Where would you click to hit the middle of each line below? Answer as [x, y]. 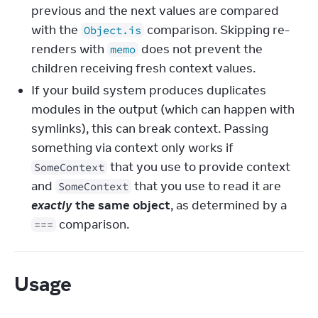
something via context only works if [132, 148]
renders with [69, 49]
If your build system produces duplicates [149, 90]
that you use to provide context [199, 167]
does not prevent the [201, 49]
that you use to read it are [206, 186]
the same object [121, 205]
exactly [52, 205]
